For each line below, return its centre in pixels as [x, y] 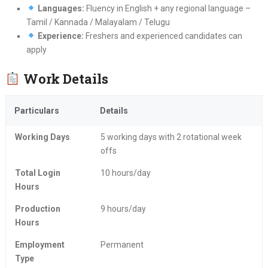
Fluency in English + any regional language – [167, 8]
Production [37, 208]
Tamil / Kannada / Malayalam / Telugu [98, 22]
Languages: [61, 8]
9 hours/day [123, 208]
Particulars [36, 110]
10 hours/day [125, 173]
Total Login [37, 173]
